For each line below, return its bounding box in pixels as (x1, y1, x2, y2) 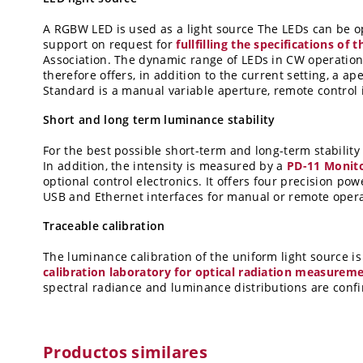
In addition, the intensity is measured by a (43, 158, 288, 174)
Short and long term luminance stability (43, 112, 275, 128)
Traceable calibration (43, 218, 165, 234)
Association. (43, 52, 111, 68)
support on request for (43, 36, 177, 53)
